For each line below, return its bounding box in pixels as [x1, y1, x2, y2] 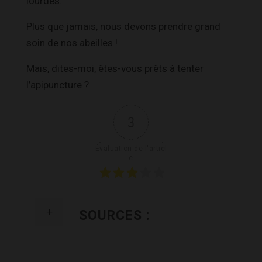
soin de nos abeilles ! [26, 36, 118, 49]
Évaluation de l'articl [95, 144, 167, 153]
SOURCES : [79, 207, 150, 223]
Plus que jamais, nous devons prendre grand [26, 20, 220, 32]
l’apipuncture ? [26, 78, 89, 91]
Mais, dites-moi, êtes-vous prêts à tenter [26, 62, 204, 74]
